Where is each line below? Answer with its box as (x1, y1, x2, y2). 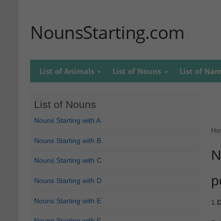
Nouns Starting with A (34, 116, 101, 125)
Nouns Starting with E (34, 196, 102, 205)
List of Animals (39, 66, 94, 76)
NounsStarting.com (30, 20, 184, 45)
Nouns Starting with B (34, 136, 102, 145)
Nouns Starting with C (34, 156, 102, 165)
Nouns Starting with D (34, 177, 102, 185)
